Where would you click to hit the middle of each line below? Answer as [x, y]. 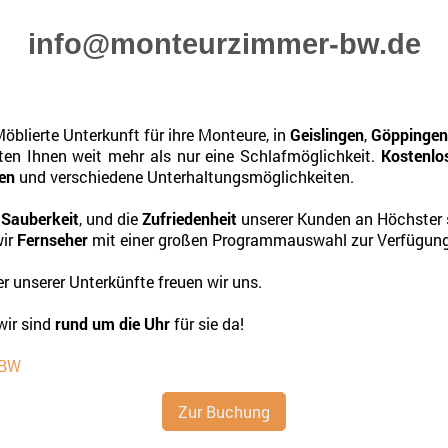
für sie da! [207, 323]
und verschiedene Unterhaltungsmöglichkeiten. [184, 176]
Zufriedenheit [189, 218]
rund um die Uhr [112, 323]
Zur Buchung [224, 411]
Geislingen [327, 134]
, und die [110, 218]
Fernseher [52, 239]
